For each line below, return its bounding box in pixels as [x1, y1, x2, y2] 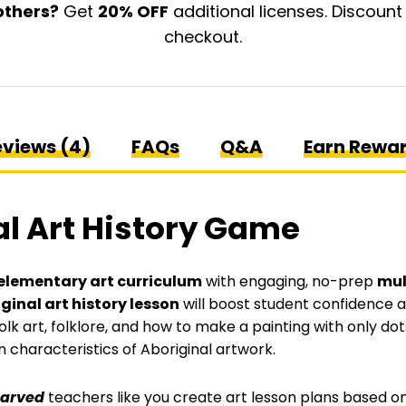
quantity [94, 41, 162, 64]
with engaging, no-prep [201, 271, 377, 293]
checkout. [164, 25, 242, 49]
